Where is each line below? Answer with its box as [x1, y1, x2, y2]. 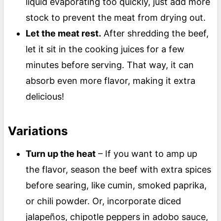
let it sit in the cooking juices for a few [25, 44, 184, 55]
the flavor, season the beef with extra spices [25, 164, 211, 175]
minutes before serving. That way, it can [25, 60, 194, 71]
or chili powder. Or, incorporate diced [25, 196, 181, 207]
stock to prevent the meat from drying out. [25, 12, 206, 23]
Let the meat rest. [25, 28, 101, 39]
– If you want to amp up [95, 148, 197, 159]
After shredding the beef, [101, 28, 209, 39]
